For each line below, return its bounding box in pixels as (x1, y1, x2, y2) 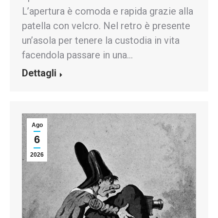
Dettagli (22, 67, 56, 79)
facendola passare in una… (22, 49, 133, 61)
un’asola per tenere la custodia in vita (22, 35, 180, 46)
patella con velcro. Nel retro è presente (22, 20, 190, 32)
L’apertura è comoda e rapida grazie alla (22, 5, 193, 17)
